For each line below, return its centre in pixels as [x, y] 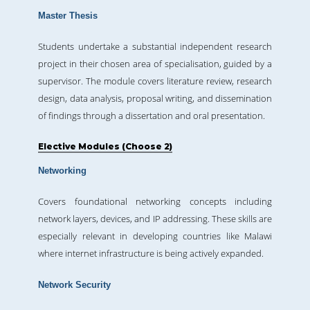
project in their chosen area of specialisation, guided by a [155, 64]
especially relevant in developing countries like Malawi [155, 236]
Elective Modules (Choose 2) [105, 147]
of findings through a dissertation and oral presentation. [152, 116]
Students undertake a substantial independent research [155, 47]
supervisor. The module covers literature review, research [155, 81]
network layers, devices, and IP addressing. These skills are [155, 219]
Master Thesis [68, 16]
